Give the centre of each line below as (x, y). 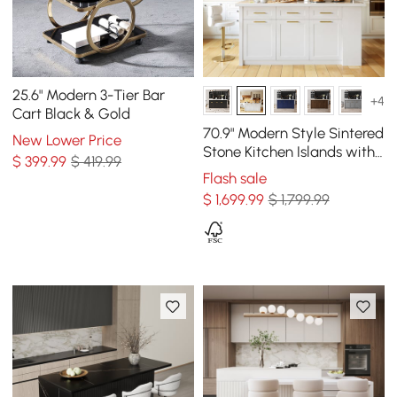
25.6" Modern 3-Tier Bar (89, 94)
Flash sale (234, 179)
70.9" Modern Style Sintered (293, 132)
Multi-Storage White (270, 170)
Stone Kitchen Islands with (288, 151)
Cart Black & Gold (72, 113)
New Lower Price (67, 140)
